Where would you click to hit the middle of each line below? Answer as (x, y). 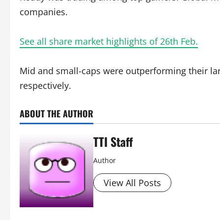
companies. (44, 12)
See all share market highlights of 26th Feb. (109, 41)
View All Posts (132, 183)
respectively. (45, 85)
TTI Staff (113, 141)
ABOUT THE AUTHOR (56, 113)
